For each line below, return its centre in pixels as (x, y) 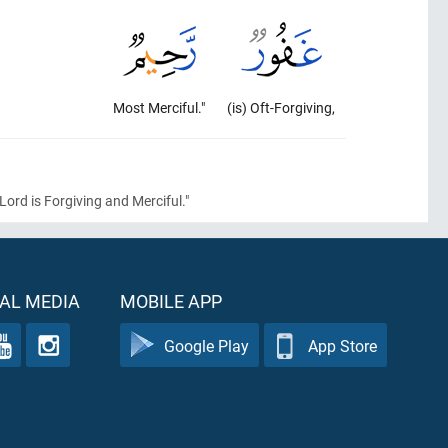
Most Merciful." (159, 107)
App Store (342, 345)
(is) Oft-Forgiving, (281, 107)
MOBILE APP (171, 301)
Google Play (206, 345)
